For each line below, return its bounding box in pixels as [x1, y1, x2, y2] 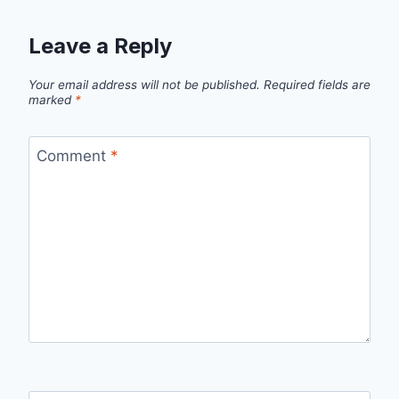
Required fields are [264, 77, 370, 93]
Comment [36, 147, 110, 166]
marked [28, 93, 75, 108]
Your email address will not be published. [28, 77, 260, 93]
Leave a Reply [28, 32, 172, 59]
